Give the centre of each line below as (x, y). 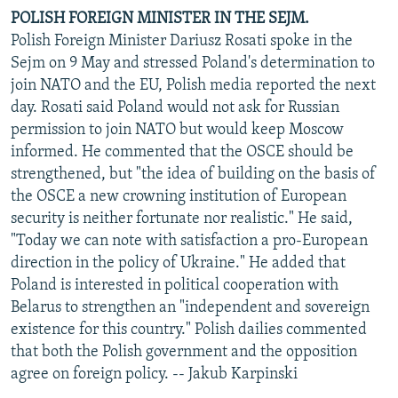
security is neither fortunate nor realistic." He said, (182, 219)
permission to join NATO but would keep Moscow (177, 130)
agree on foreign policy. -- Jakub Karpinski (154, 374)
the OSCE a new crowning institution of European (179, 196)
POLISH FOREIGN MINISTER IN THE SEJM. (160, 19)
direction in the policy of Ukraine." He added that (178, 263)
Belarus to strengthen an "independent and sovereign (190, 307)
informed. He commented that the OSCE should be (182, 152)
